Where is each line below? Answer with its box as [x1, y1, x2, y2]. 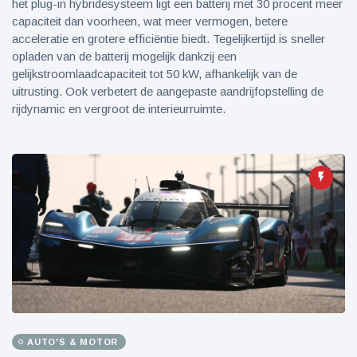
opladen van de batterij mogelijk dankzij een [12, 49, 237, 63]
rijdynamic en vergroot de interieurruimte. [12, 102, 226, 116]
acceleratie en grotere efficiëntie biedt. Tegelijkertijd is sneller [12, 32, 325, 45]
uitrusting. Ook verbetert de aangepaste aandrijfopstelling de [12, 84, 324, 98]
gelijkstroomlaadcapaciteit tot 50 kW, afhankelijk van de [12, 67, 297, 80]
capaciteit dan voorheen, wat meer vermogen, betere [12, 14, 288, 28]
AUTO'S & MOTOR [27, 337, 119, 347]
